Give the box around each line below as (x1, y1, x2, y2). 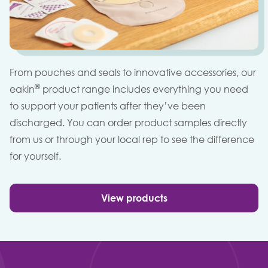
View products (100, 192, 167, 205)
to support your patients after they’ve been (10, 100, 206, 112)
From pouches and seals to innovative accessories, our (10, 66, 256, 79)
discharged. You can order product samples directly (10, 117, 247, 129)
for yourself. (10, 150, 61, 163)
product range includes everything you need (40, 83, 248, 96)
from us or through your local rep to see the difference (10, 133, 254, 146)
